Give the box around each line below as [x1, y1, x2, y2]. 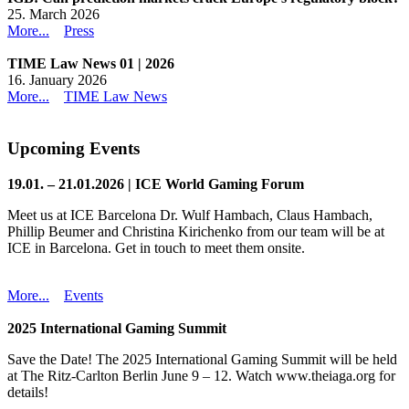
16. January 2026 [7, 72, 107, 89]
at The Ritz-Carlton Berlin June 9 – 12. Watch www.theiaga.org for [7, 367, 395, 383]
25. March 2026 [7, 6, 100, 23]
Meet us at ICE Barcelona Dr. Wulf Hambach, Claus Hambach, [7, 206, 372, 223]
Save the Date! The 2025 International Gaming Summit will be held [7, 351, 397, 367]
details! [7, 383, 48, 400]
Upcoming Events [7, 138, 140, 158]
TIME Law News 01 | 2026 [7, 56, 174, 72]
